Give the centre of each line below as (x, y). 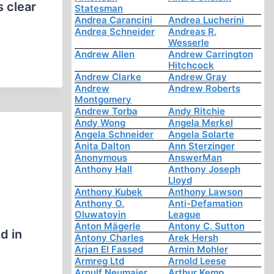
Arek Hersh (193, 238)
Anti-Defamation (205, 204)
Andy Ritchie (196, 111)
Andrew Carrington (210, 54)
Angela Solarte (201, 135)
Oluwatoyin (101, 215)
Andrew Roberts (204, 89)
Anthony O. (100, 204)
